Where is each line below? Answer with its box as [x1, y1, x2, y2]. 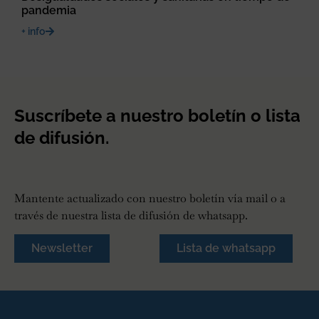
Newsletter [31, 241, 93, 256]
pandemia [21, 4, 76, 18]
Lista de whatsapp [177, 241, 276, 256]
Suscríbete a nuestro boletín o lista [14, 105, 300, 126]
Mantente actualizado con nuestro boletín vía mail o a [14, 190, 286, 206]
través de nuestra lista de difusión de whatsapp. [14, 207, 248, 223]
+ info [21, 26, 45, 38]
